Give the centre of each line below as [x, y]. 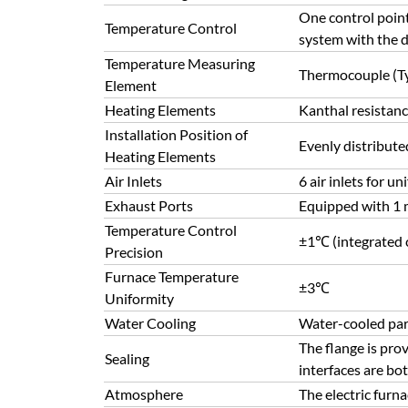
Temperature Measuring [180, 63]
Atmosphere [144, 394]
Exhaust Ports [149, 205]
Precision [134, 252]
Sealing [127, 358]
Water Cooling [150, 323]
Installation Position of [176, 134]
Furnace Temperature [172, 276]
